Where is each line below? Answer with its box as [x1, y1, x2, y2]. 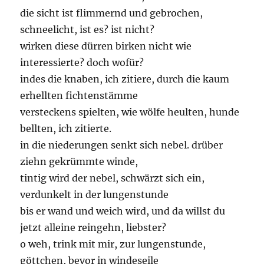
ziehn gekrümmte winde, [20, 156, 138, 168]
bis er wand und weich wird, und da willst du [20, 205, 226, 217]
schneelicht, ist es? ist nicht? [20, 24, 155, 36]
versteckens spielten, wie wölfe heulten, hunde [20, 106, 240, 118]
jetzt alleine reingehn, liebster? [20, 222, 167, 234]
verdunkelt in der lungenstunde [20, 189, 169, 201]
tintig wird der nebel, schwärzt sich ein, [20, 172, 205, 184]
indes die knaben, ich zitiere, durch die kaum [20, 73, 230, 85]
